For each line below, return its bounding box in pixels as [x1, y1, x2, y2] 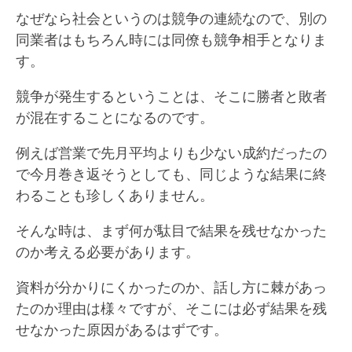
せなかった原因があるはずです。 [16, 319, 228, 339]
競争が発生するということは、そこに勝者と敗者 [16, 86, 327, 105]
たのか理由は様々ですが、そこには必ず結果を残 [16, 298, 327, 317]
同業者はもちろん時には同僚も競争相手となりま [16, 29, 327, 49]
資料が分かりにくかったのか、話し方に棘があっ [16, 277, 327, 296]
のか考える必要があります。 [16, 241, 200, 261]
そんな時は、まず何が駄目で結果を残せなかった [16, 220, 327, 240]
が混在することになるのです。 [16, 107, 214, 126]
